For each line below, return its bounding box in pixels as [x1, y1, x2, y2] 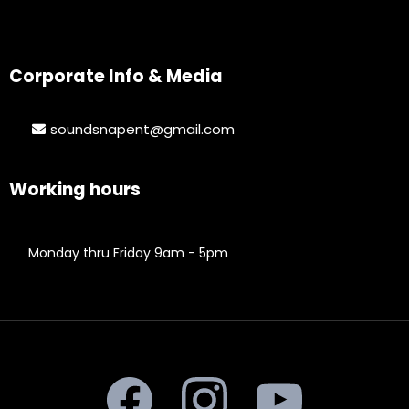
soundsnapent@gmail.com [50, 120, 235, 140]
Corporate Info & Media [9, 64, 223, 89]
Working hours [9, 177, 141, 203]
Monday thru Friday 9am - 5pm [28, 244, 228, 263]
